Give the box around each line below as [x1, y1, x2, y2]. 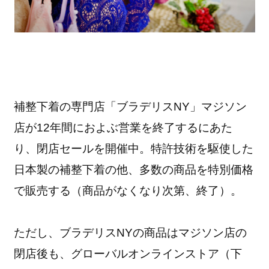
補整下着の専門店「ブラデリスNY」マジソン [14, 100, 247, 113]
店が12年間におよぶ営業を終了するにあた [14, 121, 233, 134]
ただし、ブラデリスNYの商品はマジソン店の [14, 226, 247, 239]
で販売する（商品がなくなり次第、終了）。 [14, 184, 243, 197]
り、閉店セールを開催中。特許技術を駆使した [14, 142, 254, 155]
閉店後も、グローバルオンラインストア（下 [14, 247, 243, 260]
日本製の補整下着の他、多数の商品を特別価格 [14, 163, 254, 176]
